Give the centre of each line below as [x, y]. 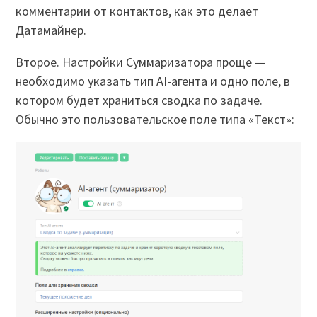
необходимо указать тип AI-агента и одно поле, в [153, 81]
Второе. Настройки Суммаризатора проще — [141, 62]
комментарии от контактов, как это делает [137, 11]
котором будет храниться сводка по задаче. [139, 100]
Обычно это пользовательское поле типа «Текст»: [155, 120]
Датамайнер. [51, 30]
